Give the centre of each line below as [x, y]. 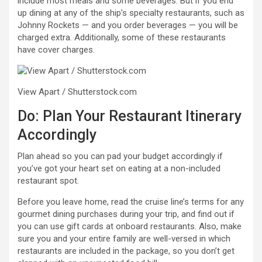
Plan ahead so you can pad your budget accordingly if [120, 156]
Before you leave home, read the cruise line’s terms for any [131, 201]
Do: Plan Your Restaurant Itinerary [130, 116]
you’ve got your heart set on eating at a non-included [119, 168]
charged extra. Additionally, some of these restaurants [122, 37]
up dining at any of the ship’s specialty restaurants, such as [131, 13]
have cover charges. [56, 49]
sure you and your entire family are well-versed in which [124, 238]
